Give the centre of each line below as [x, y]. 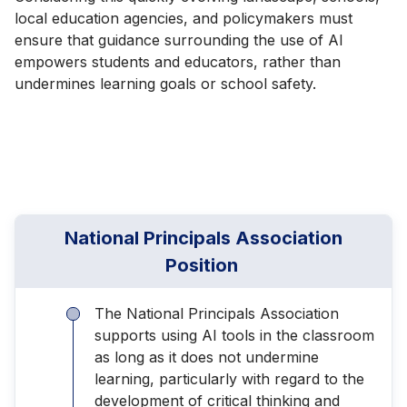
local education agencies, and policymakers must [184, 18]
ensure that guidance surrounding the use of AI [179, 40]
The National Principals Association [217, 313]
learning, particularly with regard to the [229, 378]
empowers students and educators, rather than [178, 61]
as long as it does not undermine [207, 357]
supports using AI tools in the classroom [234, 335]
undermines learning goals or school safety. [168, 83]
